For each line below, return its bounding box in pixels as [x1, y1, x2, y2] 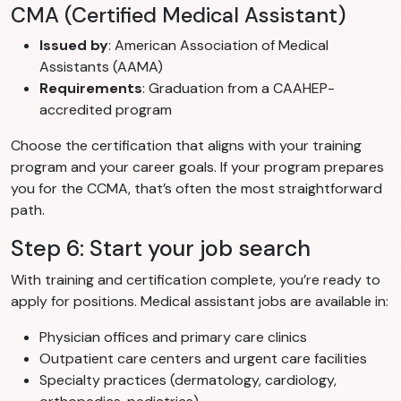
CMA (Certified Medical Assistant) [11, 2, 346, 30]
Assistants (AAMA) [39, 57, 163, 77]
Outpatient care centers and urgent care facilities [39, 349, 367, 369]
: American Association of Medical [108, 36, 328, 55]
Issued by [39, 36, 108, 55]
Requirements [39, 79, 142, 98]
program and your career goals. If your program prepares [11, 158, 384, 177]
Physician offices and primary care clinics [39, 328, 307, 347]
